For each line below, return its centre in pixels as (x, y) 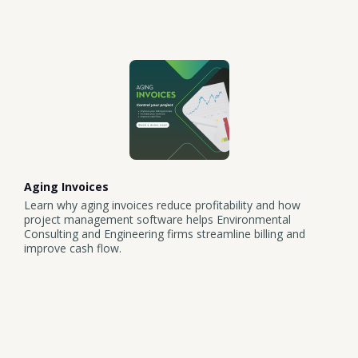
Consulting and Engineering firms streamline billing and (165, 234)
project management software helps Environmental (157, 220)
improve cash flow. (73, 249)
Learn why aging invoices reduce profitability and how (162, 205)
